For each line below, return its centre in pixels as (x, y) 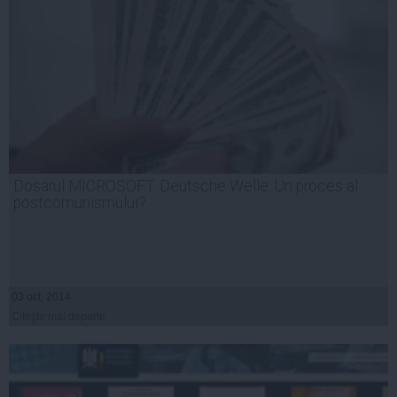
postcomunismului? (80, 203)
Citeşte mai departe (58, 317)
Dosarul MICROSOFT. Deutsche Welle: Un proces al (186, 187)
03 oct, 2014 (41, 297)
